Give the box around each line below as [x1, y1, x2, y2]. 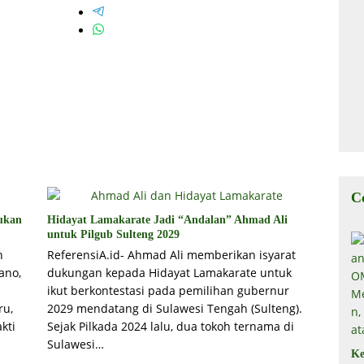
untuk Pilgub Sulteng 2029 [46, 228, 180, 241]
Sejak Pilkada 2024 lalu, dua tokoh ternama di [46, 318, 294, 335]
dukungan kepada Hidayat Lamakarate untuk [46, 265, 292, 281]
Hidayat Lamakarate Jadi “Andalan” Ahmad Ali [46, 214, 288, 227]
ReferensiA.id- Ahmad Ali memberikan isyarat [46, 247, 296, 263]
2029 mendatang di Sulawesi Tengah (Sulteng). [46, 301, 302, 317]
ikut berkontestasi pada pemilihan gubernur [46, 283, 289, 299]
